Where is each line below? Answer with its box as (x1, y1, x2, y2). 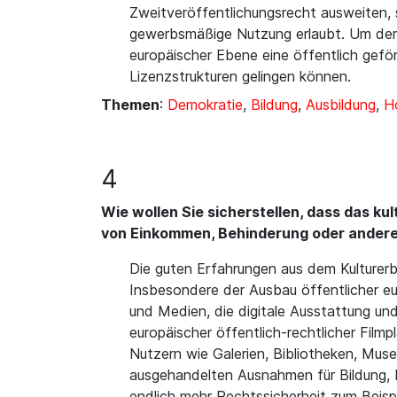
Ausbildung (306, 96, 376, 113)
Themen (101, 96, 160, 113)
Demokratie (167, 96, 243, 113)
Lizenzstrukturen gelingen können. (129, 67, 351, 85)
